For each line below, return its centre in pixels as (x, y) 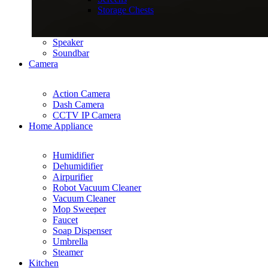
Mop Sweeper (79, 209)
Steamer (68, 252)
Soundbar (71, 53)
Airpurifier (73, 177)
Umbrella (70, 241)
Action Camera (81, 93)
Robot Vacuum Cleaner (97, 188)
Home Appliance (61, 126)
